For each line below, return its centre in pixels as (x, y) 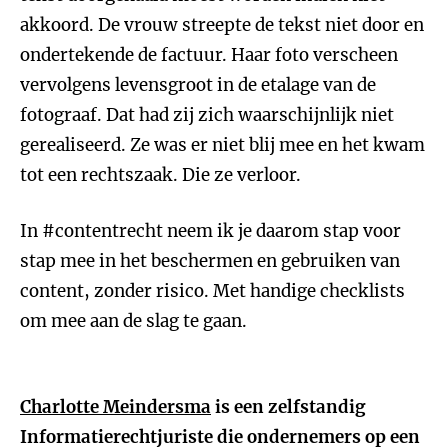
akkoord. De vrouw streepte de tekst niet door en (222, 25)
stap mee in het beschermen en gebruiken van (210, 261)
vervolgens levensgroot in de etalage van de (198, 85)
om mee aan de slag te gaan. (133, 321)
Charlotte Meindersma (115, 407)
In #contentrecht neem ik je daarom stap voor (210, 231)
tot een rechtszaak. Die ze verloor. (160, 175)
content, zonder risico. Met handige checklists (212, 291)
